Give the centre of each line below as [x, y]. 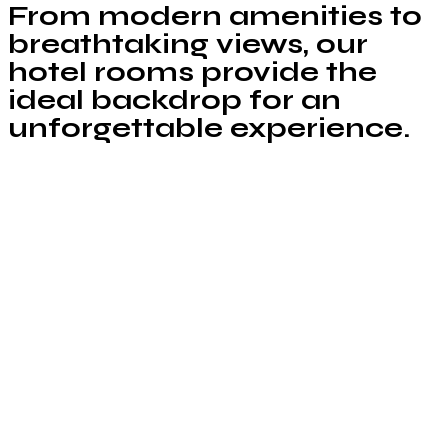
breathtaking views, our [188, 44]
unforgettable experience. [209, 128]
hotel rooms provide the [192, 72]
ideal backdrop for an [174, 100]
